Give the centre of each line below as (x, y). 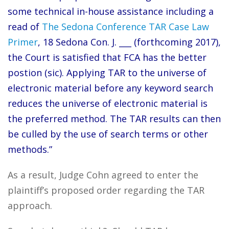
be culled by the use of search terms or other (108, 134)
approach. (30, 205)
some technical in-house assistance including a (111, 11)
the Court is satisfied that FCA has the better (107, 57)
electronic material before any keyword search (110, 88)
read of (24, 27)
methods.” (30, 149)
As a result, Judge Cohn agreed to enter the (103, 175)
